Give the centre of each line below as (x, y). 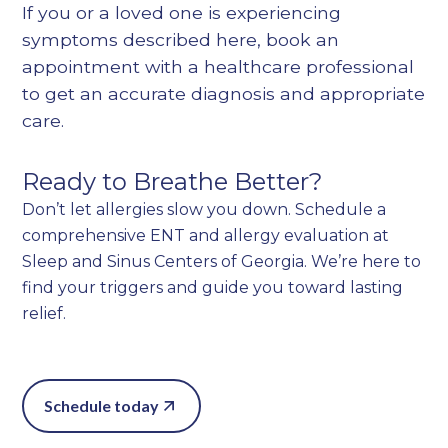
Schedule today (102, 406)
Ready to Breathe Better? (173, 182)
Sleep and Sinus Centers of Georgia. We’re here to (222, 262)
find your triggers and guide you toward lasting (213, 288)
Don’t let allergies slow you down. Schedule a (204, 210)
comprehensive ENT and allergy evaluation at (206, 236)
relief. (44, 314)
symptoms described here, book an (181, 40)
